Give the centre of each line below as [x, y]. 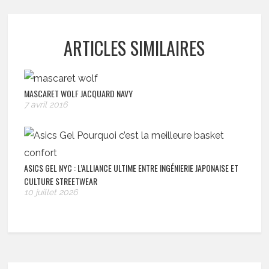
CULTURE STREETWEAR [61, 181]
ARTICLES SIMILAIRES [134, 48]
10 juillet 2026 [51, 192]
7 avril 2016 [46, 104]
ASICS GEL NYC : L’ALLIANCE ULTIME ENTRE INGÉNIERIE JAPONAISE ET [131, 168]
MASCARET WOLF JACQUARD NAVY [79, 93]
